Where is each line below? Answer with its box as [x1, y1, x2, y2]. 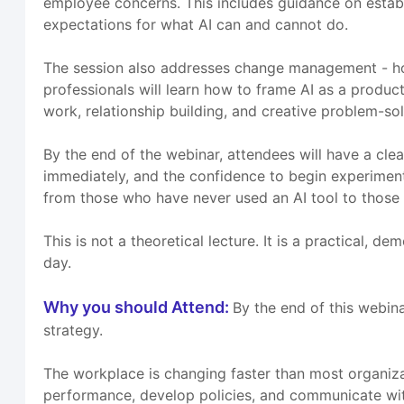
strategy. [43, 321, 104, 340]
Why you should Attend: [43, 298, 234, 317]
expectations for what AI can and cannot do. [43, 15, 349, 34]
